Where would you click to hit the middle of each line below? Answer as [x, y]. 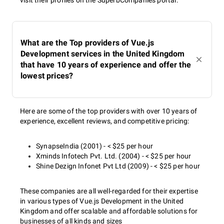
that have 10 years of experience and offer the [106, 65]
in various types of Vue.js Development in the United [102, 201]
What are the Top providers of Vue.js [87, 43]
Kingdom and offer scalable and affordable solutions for [109, 211]
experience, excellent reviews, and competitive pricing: [105, 121]
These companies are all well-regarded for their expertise [109, 191]
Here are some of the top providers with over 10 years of [109, 111]
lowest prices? [47, 76]
